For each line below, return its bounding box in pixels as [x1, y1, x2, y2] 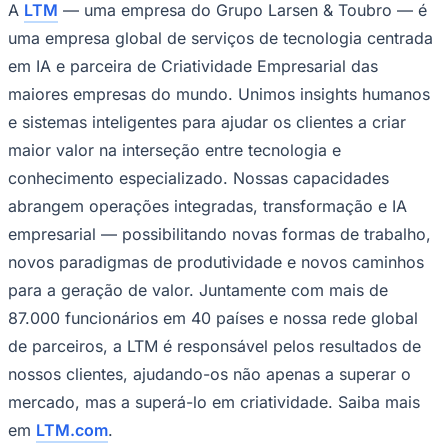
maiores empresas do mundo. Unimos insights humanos [8, 83, 430, 104]
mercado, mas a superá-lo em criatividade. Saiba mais [8, 391, 420, 412]
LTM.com [36, 419, 108, 440]
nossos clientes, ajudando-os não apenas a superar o [8, 363, 411, 384]
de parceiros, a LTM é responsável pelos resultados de [8, 335, 421, 356]
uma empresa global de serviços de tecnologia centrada [8, 27, 433, 48]
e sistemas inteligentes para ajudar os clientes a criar [8, 111, 406, 132]
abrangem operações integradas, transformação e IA [8, 195, 407, 216]
